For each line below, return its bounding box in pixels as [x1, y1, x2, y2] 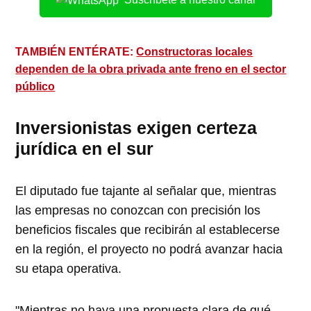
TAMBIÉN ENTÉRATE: [15, 46, 137, 58]
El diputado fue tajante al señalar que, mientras [15, 184, 277, 199]
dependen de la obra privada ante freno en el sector [15, 63, 287, 76]
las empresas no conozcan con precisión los [15, 203, 261, 218]
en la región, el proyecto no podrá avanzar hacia [15, 242, 283, 257]
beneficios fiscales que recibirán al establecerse [15, 223, 280, 237]
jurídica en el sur [15, 139, 154, 159]
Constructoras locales [136, 46, 253, 58]
